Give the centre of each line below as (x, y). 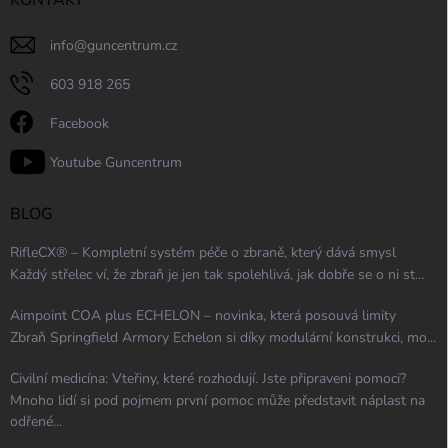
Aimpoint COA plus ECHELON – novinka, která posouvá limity (203, 315)
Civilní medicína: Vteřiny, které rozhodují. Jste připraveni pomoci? (208, 378)
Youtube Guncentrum (116, 162)
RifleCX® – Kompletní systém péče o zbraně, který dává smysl (203, 252)
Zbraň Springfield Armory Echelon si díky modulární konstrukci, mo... (223, 337)
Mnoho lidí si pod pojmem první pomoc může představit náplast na (217, 400)
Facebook (79, 123)
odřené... (36, 421)
